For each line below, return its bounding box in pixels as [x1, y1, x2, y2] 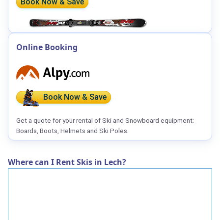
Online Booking [16, 42, 78, 53]
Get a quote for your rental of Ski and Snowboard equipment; [16, 116, 194, 125]
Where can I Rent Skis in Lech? [8, 157, 126, 168]
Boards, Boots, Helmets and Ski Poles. [16, 127, 129, 135]
